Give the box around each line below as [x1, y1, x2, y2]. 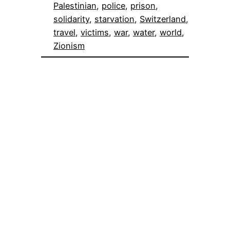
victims [81, 27, 109, 37]
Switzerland [140, 13, 186, 24]
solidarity [53, 13, 89, 24]
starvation [94, 13, 135, 24]
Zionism [53, 40, 85, 51]
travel [53, 27, 75, 37]
